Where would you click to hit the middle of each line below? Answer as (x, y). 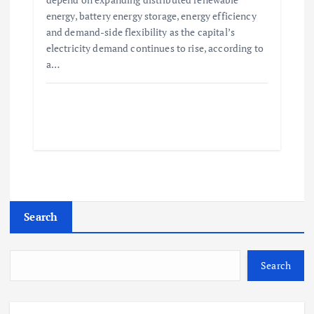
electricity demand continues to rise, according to (155, 48)
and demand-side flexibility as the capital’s (140, 32)
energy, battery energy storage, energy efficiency (151, 16)
